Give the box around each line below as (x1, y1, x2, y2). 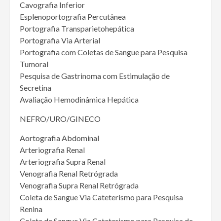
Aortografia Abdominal (20, 133, 99, 143)
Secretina (20, 83, 51, 93)
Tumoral (20, 59, 48, 69)
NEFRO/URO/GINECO (20, 114, 101, 124)
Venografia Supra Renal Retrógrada (20, 181, 139, 190)
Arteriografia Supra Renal (20, 157, 106, 167)
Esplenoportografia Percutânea (20, 12, 126, 22)
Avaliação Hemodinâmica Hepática (20, 95, 139, 105)
